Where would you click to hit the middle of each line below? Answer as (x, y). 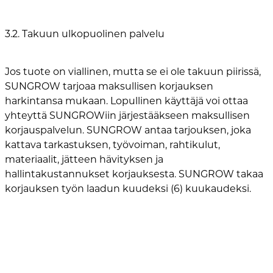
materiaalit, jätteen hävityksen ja (84, 159)
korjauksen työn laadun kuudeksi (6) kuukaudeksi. (128, 188)
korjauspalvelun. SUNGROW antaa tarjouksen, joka (128, 130)
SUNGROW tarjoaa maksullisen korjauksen (109, 86)
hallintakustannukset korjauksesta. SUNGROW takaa (134, 174)
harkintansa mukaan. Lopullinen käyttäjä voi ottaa (126, 101)
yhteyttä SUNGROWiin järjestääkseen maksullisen (127, 115)
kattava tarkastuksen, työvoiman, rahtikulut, (112, 144)
